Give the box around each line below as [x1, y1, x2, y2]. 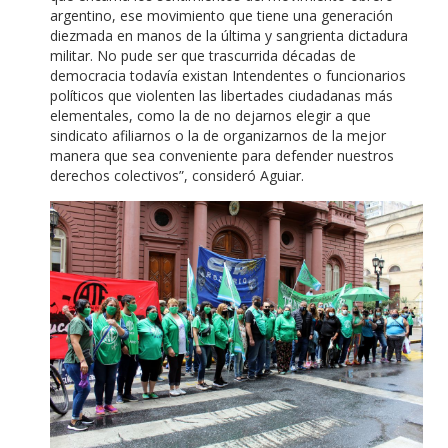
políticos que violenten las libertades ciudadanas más [50, 85, 393, 105]
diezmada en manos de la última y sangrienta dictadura [50, 25, 408, 45]
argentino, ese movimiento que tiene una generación [50, 5, 393, 25]
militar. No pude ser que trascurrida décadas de [50, 45, 356, 65]
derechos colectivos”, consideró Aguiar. [50, 165, 304, 185]
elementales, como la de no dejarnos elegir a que [50, 105, 371, 125]
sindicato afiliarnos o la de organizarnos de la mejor [50, 125, 386, 145]
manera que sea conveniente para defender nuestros [50, 145, 394, 165]
